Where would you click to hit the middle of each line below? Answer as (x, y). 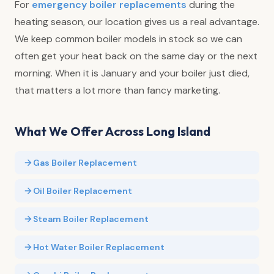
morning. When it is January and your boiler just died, (132, 73)
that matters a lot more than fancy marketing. (117, 90)
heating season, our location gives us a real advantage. (137, 21)
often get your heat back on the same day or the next (136, 56)
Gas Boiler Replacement (85, 162)
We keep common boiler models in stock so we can (128, 39)
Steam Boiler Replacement (91, 219)
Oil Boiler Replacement (83, 191)
